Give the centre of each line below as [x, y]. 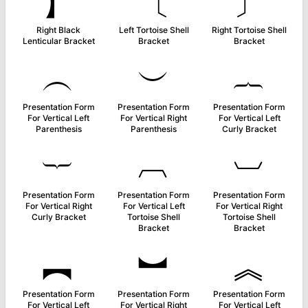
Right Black [59, 30]
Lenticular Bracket [58, 41]
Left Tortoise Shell [154, 30]
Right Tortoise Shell [250, 30]
